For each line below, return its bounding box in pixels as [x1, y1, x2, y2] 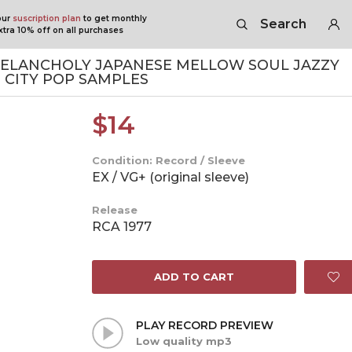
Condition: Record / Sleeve [92, 154, 246, 167]
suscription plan [12, 13, 81, 24]
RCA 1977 [92, 219, 152, 234]
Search [259, 16, 306, 31]
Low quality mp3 [136, 335, 233, 347]
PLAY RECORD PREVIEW [136, 318, 274, 332]
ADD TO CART [154, 270, 235, 283]
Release [92, 203, 138, 216]
